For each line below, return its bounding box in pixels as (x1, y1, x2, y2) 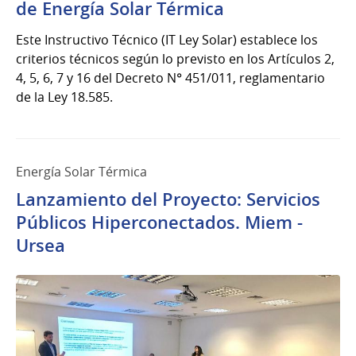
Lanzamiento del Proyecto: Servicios (16, 187, 320, 211)
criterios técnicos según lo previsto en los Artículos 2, (16, 49, 335, 68)
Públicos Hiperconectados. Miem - (16, 210, 303, 234)
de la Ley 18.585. (16, 87, 113, 106)
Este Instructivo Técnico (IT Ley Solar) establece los (16, 30, 318, 48)
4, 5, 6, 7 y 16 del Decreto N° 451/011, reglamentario (16, 68, 325, 87)
